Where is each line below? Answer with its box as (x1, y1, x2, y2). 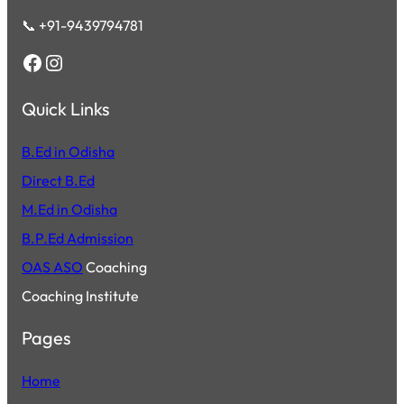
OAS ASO (22, 257, 83, 276)
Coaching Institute (22, 286, 139, 305)
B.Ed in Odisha (22, 142, 115, 161)
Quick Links (22, 96, 110, 120)
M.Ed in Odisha (22, 199, 117, 218)
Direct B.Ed (22, 170, 95, 189)
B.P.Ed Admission (22, 228, 133, 247)
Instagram (42, 48, 61, 76)
